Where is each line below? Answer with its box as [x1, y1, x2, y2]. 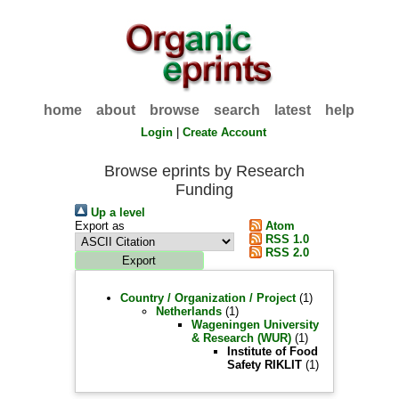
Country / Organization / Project [119, 291, 296, 305]
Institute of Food [226, 345, 318, 358]
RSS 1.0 [261, 232, 309, 246]
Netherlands [155, 305, 222, 318]
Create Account [183, 126, 267, 139]
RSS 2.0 [261, 246, 309, 259]
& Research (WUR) [191, 331, 291, 345]
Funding [175, 181, 233, 199]
